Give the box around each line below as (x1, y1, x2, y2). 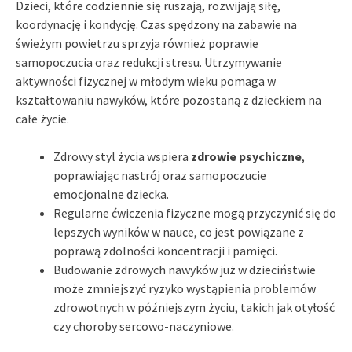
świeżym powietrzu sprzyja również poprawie (16, 35, 258, 51)
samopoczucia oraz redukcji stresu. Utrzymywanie (16, 53, 282, 70)
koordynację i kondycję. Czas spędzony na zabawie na (16, 16, 297, 32)
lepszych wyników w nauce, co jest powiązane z (53, 223, 304, 240)
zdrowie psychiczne (191, 148, 302, 164)
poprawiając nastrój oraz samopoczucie (53, 167, 266, 183)
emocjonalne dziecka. (53, 185, 169, 202)
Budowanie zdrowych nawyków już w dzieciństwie (53, 261, 316, 277)
